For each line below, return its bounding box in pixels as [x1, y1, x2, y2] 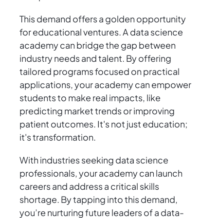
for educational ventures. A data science [19, 26, 183, 38]
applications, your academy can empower [19, 79, 191, 91]
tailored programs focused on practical [19, 66, 180, 77]
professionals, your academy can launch [19, 167, 182, 179]
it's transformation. [19, 131, 96, 143]
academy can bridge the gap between [19, 39, 176, 51]
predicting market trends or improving [19, 105, 175, 117]
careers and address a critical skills [19, 181, 159, 192]
